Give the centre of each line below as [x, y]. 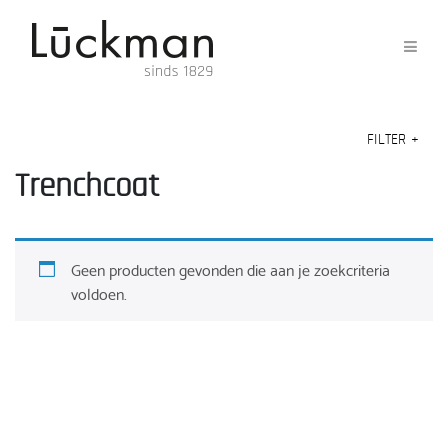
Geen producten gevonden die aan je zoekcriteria [230, 268]
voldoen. [99, 292]
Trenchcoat [87, 186]
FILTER [389, 139]
